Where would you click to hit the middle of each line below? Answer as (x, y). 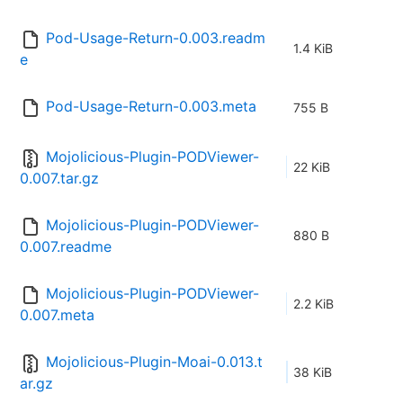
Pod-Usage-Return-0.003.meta (151, 107)
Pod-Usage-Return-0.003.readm (156, 38)
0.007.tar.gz (59, 179)
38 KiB (313, 372)
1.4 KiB (313, 49)
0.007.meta (57, 315)
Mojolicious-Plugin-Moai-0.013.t (154, 362)
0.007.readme (66, 247)
